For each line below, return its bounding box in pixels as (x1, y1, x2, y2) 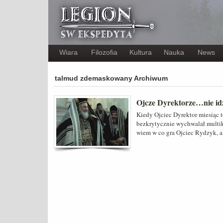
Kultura (129, 48, 152, 56)
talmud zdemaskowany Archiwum (55, 74, 168, 82)
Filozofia (91, 48, 117, 56)
